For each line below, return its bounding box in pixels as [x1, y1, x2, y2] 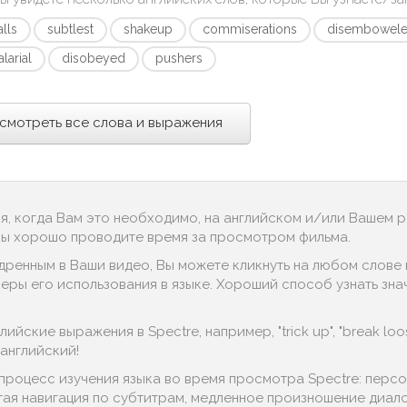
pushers [155, 51, 203, 65]
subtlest [47, 22, 94, 36]
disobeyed [62, 51, 126, 65]
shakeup [124, 22, 174, 36]
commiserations [203, 22, 298, 36]
